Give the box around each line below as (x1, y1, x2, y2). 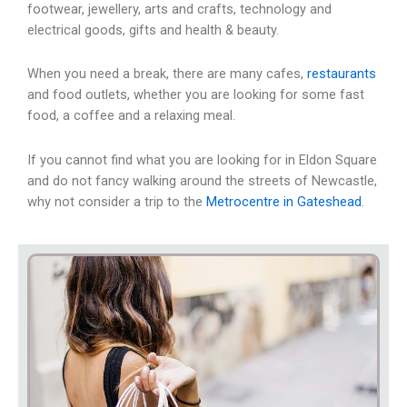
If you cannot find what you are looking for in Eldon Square (27, 151, 377, 168)
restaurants (307, 65, 376, 83)
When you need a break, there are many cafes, (27, 65, 307, 83)
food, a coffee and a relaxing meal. (27, 107, 235, 124)
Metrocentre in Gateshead (206, 193, 362, 210)
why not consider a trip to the (27, 193, 206, 210)
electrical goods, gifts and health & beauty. (27, 21, 279, 38)
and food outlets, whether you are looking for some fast (27, 86, 364, 104)
